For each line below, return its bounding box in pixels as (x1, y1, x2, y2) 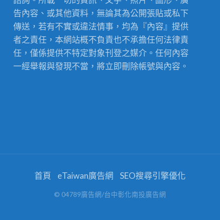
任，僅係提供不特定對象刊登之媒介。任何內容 (13, 48, 189, 58)
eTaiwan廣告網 (57, 170, 113, 181)
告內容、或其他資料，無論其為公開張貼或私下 (13, 8, 189, 19)
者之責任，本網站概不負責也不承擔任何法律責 (13, 34, 189, 45)
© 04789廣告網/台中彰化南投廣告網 (54, 191, 166, 199)
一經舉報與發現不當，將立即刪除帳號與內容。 (13, 61, 189, 72)
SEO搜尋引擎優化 (120, 170, 186, 181)
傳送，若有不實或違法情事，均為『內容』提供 (13, 21, 189, 32)
